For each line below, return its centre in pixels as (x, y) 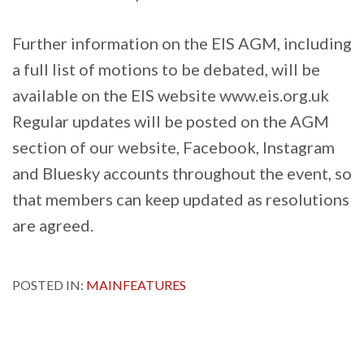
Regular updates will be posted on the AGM (171, 121)
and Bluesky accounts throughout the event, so (182, 173)
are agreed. (53, 225)
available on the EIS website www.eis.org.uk (171, 95)
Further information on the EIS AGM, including (182, 43)
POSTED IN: (49, 285)
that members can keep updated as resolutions (181, 199)
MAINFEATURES (136, 285)
